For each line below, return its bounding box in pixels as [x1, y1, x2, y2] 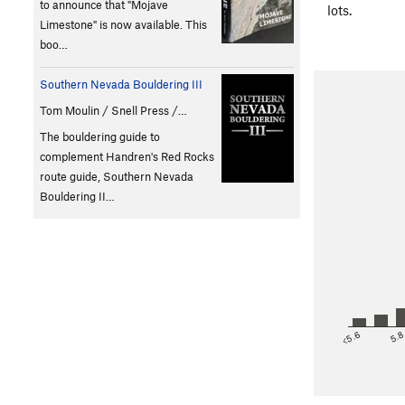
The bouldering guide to [40, 128, 160, 144]
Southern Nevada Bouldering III [40, 76, 202, 91]
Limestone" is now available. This [40, 16, 207, 32]
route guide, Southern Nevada [40, 168, 193, 184]
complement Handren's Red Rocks [40, 148, 214, 164]
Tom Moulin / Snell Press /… [40, 102, 187, 118]
